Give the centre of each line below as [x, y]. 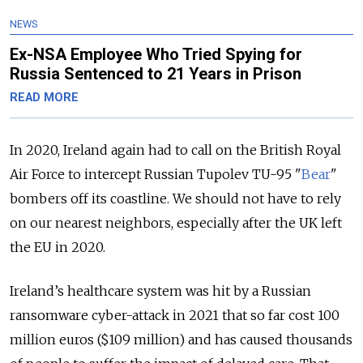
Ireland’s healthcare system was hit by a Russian [160, 290]
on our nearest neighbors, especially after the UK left [176, 222]
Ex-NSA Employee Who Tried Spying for [156, 54]
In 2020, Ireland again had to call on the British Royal [175, 149]
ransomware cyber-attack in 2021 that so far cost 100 [175, 315]
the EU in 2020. [58, 247]
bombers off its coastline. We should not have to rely [175, 198]
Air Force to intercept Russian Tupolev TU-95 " [156, 174]
